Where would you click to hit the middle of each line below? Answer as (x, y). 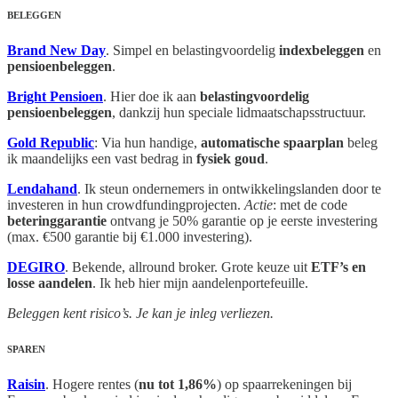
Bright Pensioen (55, 97)
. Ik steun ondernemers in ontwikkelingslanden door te (229, 189)
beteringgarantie (59, 221)
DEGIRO (36, 267)
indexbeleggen (323, 51)
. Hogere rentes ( (92, 385)
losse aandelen (50, 283)
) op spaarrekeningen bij (284, 385)
